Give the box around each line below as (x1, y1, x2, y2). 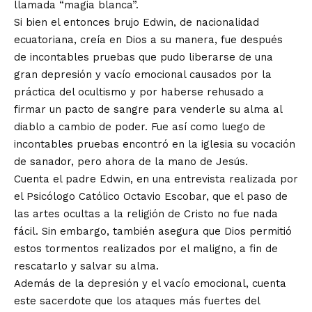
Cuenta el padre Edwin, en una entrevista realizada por (14, 173, 298, 185)
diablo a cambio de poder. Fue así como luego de (14, 120, 265, 133)
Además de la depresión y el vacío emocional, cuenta (14, 277, 286, 290)
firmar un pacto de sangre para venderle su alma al (14, 103, 282, 116)
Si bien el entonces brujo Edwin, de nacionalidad (14, 16, 259, 29)
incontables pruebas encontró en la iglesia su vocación (14, 138, 295, 150)
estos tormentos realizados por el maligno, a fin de (14, 242, 278, 255)
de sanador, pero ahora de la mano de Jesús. (14, 155, 248, 168)
